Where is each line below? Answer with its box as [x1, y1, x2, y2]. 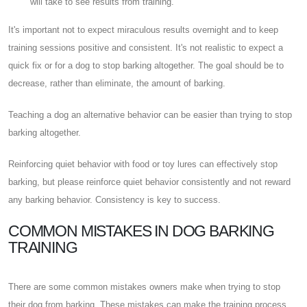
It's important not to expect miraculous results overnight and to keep [8, 24, 278, 35]
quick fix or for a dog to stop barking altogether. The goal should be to [8, 60, 284, 71]
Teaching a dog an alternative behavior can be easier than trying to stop [8, 109, 292, 120]
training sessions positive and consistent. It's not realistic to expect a [8, 42, 283, 53]
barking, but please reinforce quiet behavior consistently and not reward [8, 176, 291, 187]
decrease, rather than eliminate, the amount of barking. [8, 77, 225, 88]
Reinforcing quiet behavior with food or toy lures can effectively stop [8, 158, 278, 169]
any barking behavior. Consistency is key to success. [8, 194, 221, 205]
